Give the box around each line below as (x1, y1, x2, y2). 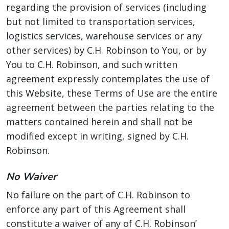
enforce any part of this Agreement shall (6, 203, 186, 215)
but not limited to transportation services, (6, 15, 195, 28)
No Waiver (6, 170, 57, 184)
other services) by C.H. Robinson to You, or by (6, 44, 207, 56)
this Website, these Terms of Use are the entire (6, 87, 217, 99)
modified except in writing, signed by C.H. (6, 130, 189, 142)
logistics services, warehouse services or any (6, 30, 202, 42)
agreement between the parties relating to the (6, 101, 214, 113)
